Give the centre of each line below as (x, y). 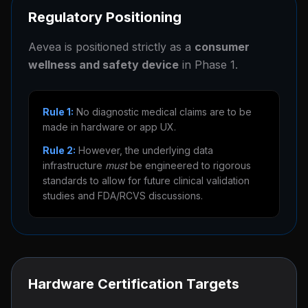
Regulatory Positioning (105, 17)
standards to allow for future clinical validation (146, 180)
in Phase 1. (208, 65)
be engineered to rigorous (189, 165)
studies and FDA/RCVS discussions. (123, 196)
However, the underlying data (144, 150)
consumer (222, 47)
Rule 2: (59, 150)
